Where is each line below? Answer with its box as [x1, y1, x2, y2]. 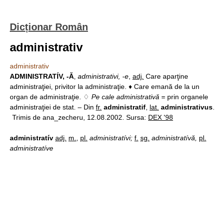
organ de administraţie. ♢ [10, 93, 91, 101]
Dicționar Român [10, 22, 88, 32]
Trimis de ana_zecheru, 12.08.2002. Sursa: [12, 113, 148, 121]
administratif [104, 103, 146, 111]
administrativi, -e [78, 72, 129, 80]
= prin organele [159, 93, 208, 101]
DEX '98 [148, 113, 173, 121]
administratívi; [89, 134, 134, 142]
